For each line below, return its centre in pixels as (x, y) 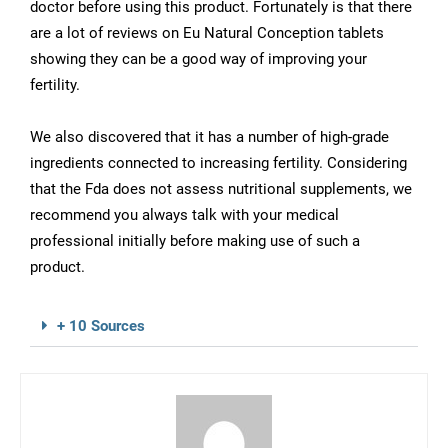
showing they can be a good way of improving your (198, 59)
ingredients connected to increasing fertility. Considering (218, 163)
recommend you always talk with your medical (184, 215)
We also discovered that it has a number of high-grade (209, 137)
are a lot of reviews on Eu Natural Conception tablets (207, 33)
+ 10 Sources (101, 326)
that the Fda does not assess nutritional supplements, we (221, 189)
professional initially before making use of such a (195, 241)
